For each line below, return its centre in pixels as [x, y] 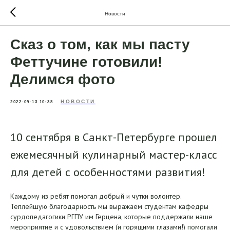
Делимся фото [63, 79]
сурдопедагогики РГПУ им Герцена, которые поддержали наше [111, 217]
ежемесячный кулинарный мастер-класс [114, 155]
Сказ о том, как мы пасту [100, 44]
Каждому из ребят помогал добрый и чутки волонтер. [96, 196]
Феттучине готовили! [86, 62]
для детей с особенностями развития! [108, 172]
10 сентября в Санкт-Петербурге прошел [114, 137]
